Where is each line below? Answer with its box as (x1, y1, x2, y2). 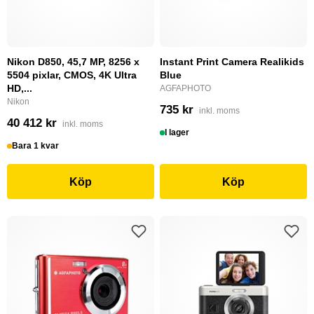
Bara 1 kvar (12, 141, 60, 151)
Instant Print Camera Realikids (160, 56, 304, 67)
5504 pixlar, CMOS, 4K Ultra (7, 69, 137, 81)
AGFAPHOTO (160, 83, 211, 93)
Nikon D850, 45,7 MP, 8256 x (7, 56, 139, 67)
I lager (165, 128, 190, 137)
